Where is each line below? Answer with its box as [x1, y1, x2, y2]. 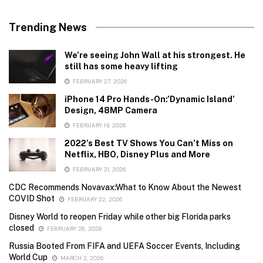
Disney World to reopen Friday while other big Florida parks [9, 212, 231, 222]
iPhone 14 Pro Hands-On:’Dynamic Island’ [65, 95, 235, 104]
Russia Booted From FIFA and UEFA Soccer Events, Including [9, 241, 240, 251]
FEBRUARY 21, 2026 [71, 166, 126, 174]
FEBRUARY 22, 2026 [66, 195, 123, 204]
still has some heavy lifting [65, 62, 178, 72]
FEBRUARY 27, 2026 [71, 77, 127, 86]
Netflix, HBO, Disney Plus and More [65, 150, 210, 160]
